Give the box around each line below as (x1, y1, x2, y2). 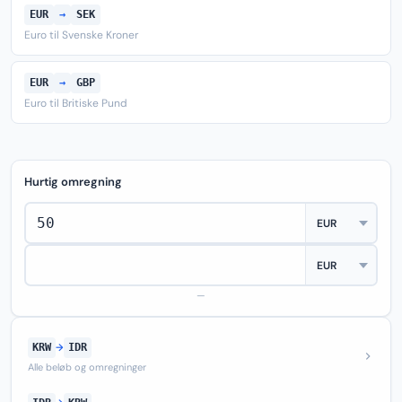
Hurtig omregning (24, 174, 122, 189)
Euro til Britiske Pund (24, 96, 127, 110)
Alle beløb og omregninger (28, 361, 146, 373)
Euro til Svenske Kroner (24, 28, 138, 42)
